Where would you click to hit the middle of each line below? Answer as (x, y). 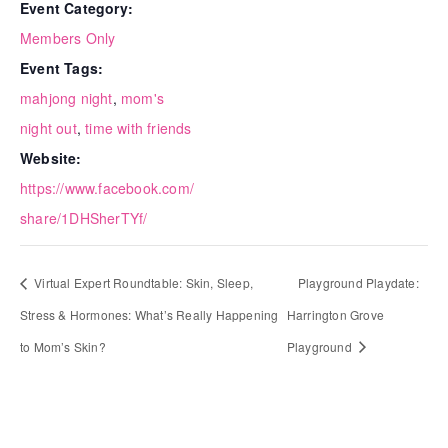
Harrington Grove (335, 314)
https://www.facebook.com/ (107, 188)
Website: (51, 158)
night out (48, 128)
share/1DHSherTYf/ (84, 218)
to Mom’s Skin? (63, 346)
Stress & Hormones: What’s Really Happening (149, 314)
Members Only (68, 38)
